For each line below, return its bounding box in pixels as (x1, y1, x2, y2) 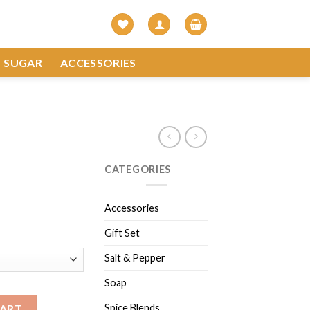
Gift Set (104, 226, 140, 239)
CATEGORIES (104, 163, 172, 175)
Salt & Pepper (104, 251, 165, 264)
